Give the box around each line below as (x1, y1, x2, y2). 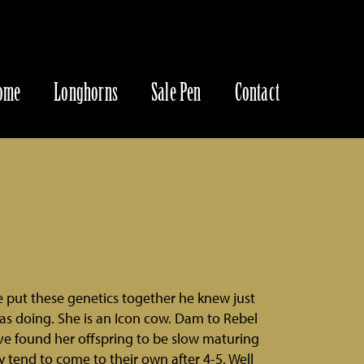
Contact (234, 78, 279, 107)
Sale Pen (150, 78, 201, 107)
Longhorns (54, 78, 118, 107)
